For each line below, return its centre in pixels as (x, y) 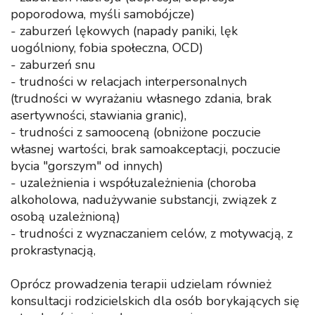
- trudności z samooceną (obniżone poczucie (136, 132)
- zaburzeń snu (53, 65)
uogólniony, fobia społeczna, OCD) (107, 48)
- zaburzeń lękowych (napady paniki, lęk (124, 31)
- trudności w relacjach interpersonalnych (129, 82)
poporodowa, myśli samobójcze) (103, 14)
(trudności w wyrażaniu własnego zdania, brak (141, 98)
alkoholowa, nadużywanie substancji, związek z (143, 200)
